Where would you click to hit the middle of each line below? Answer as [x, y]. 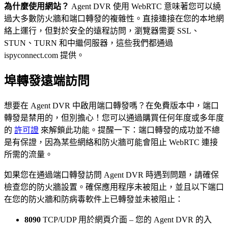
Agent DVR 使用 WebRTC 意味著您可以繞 [145, 7]
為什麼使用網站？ [37, 7]
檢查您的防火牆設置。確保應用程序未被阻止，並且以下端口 [114, 187]
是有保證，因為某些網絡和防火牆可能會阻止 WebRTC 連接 [111, 142]
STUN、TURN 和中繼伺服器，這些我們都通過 [89, 43]
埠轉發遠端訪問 [47, 81]
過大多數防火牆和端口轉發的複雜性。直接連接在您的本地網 [114, 19]
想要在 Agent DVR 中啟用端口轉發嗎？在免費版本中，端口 [111, 105]
